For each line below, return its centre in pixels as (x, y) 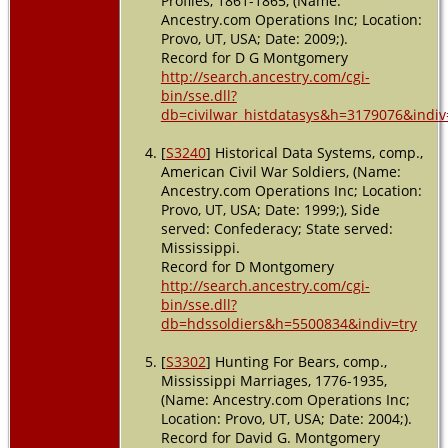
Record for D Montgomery (247, 266)
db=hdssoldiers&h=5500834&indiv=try (288, 323)
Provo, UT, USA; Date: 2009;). (254, 38)
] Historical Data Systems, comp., (314, 152)
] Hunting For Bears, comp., (296, 361)
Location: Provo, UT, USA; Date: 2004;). (286, 418)
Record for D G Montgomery (254, 57)
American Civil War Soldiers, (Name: (280, 171)
